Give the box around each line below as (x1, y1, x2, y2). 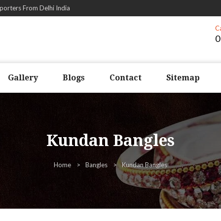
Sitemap (166, 73, 200, 82)
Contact (110, 73, 142, 82)
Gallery (8, 73, 38, 82)
